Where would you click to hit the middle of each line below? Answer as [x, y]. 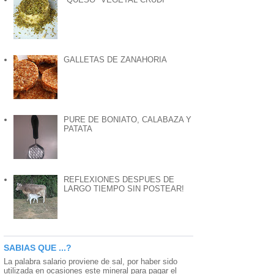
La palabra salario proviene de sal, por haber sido [91, 262]
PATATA [78, 129]
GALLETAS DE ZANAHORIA [116, 59]
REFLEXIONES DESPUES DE [119, 180]
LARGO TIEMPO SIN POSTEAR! [124, 189]
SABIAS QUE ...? [38, 248]
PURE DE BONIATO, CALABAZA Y [128, 120]
